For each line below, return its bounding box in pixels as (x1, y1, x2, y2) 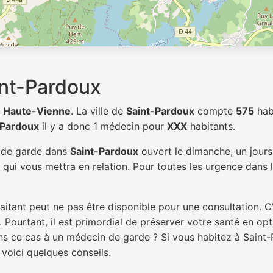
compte (194, 105, 236, 117)
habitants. (187, 120, 235, 132)
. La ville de (71, 105, 126, 117)
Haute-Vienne (3, 105, 71, 117)
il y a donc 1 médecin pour (39, 120, 167, 132)
